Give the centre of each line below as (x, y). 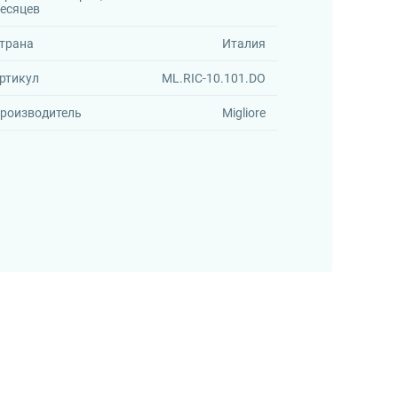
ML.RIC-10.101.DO (214, 78)
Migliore (244, 113)
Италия (244, 44)
